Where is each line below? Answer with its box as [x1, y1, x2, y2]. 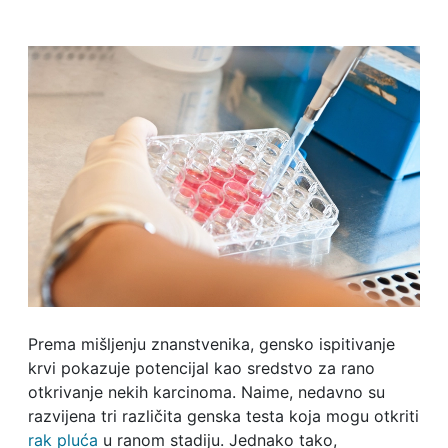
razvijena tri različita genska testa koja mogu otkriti [27, 406, 419, 427]
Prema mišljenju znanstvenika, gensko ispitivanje [27, 334, 395, 355]
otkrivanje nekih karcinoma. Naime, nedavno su [27, 382, 385, 403]
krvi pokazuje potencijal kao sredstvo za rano [27, 358, 375, 379]
